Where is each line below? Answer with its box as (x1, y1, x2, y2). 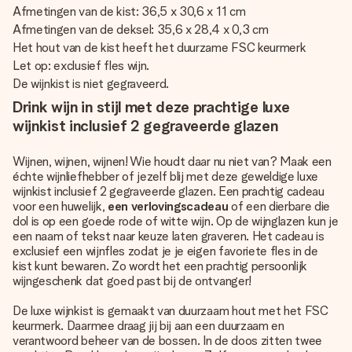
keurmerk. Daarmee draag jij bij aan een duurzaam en (13, 318, 284, 333)
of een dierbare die (228, 199, 331, 214)
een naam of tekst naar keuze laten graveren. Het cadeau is (13, 229, 324, 244)
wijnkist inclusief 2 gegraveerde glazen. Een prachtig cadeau (13, 184, 324, 199)
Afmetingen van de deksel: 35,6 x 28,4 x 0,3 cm (13, 22, 269, 37)
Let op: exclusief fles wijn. (13, 58, 150, 73)
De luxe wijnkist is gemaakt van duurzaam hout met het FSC (13, 303, 328, 318)
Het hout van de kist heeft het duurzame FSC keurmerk (13, 40, 306, 55)
